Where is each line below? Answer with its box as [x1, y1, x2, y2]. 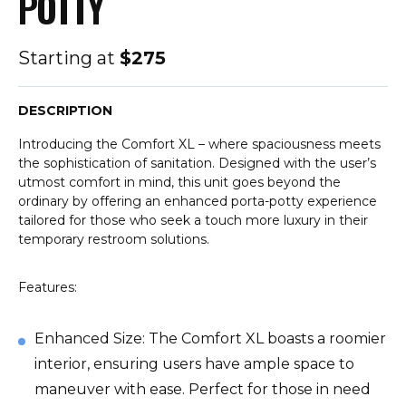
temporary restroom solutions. [18, 230, 209, 247]
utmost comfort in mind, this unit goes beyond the [18, 173, 341, 190]
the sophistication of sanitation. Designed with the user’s [18, 154, 376, 171]
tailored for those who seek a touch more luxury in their [18, 211, 368, 228]
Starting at [18, 46, 120, 69]
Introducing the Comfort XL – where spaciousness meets [18, 135, 381, 152]
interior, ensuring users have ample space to [34, 354, 354, 372]
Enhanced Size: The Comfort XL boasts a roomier [34, 329, 386, 347]
